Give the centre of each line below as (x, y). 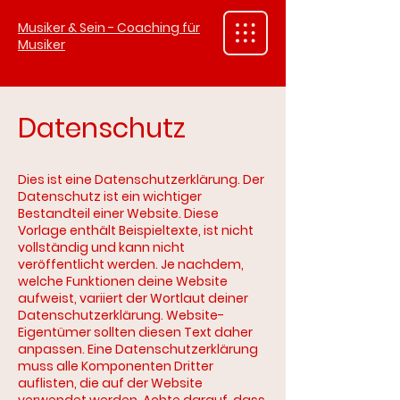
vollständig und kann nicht (101, 247)
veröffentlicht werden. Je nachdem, (131, 264)
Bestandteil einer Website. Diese (118, 213)
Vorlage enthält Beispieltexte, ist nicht (136, 230)
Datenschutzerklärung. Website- (121, 315)
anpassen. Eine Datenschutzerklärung (138, 349)
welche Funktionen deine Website (123, 281)
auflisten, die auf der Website (110, 383)
